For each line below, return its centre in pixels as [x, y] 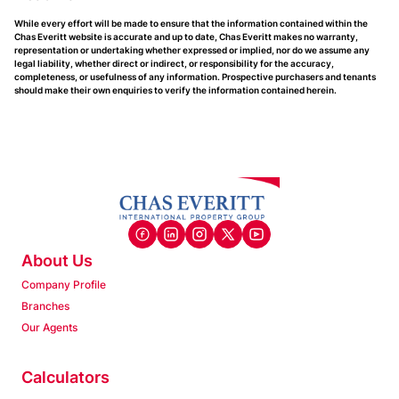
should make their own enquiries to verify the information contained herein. [175, 90]
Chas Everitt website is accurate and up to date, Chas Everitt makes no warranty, [186, 37]
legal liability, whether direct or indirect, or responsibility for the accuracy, [174, 63]
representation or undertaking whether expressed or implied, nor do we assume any [192, 50]
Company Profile [64, 285]
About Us [57, 261]
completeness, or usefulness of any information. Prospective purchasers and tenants [195, 77]
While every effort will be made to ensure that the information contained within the [191, 23]
